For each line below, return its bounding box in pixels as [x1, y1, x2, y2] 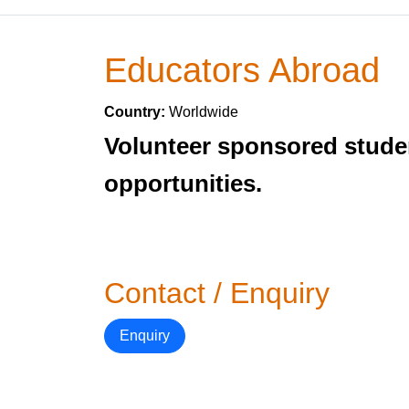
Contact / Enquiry [104, 277, 330, 309]
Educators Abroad [104, 50, 380, 89]
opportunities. [104, 170, 262, 197]
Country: [104, 104, 169, 120]
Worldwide [169, 104, 238, 120]
